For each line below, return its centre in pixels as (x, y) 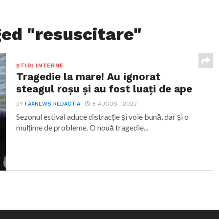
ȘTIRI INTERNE (40, 66)
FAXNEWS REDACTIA (53, 104)
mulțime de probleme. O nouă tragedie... (82, 127)
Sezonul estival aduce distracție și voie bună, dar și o (103, 117)
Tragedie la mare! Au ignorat (88, 77)
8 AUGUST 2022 (115, 104)
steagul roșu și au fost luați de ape (104, 89)
